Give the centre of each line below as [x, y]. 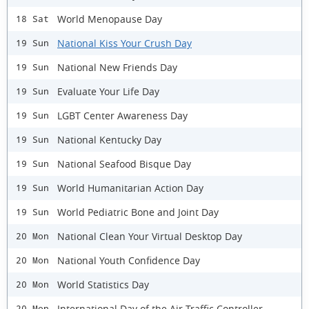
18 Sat [32, 19]
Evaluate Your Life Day [108, 91]
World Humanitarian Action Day [130, 188]
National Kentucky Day [109, 139]
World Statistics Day [103, 284]
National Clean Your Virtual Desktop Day [150, 236]
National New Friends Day [117, 67]
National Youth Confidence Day [129, 260]
